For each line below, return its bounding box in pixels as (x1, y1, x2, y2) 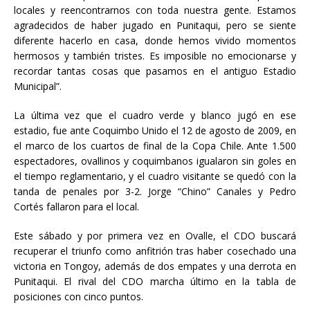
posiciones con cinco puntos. (14, 290, 143, 304)
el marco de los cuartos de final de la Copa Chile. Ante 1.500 (14, 139, 296, 153)
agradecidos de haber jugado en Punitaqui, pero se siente (14, 19, 296, 33)
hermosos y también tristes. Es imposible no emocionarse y (14, 49, 296, 63)
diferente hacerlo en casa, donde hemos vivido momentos (14, 34, 296, 48)
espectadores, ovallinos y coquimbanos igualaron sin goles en (14, 154, 296, 168)
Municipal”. (14, 80, 62, 93)
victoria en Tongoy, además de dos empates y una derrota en (14, 259, 296, 273)
